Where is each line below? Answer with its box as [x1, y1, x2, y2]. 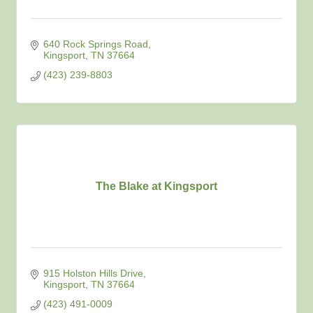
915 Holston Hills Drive [43, 268, 143, 279]
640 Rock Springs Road [43, 38, 148, 50]
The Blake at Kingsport [96, 180, 217, 192]
